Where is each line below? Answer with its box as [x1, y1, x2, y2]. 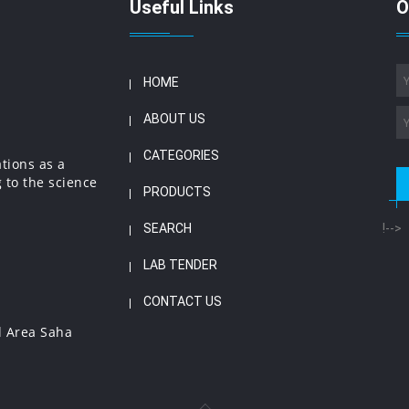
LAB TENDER [142, 257, 217, 272]
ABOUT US [142, 111, 205, 126]
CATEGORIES [142, 148, 219, 163]
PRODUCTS [142, 184, 211, 199]
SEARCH [142, 221, 192, 236]
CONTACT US [142, 294, 222, 309]
